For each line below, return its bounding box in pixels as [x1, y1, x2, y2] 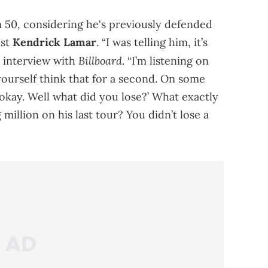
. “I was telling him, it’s [96, 35, 208, 49]
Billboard [78, 53, 122, 68]
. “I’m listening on [122, 53, 209, 68]
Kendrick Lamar [13, 35, 96, 49]
